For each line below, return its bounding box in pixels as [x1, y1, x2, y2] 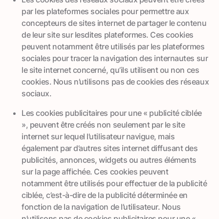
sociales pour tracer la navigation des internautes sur [22, 53, 208, 63]
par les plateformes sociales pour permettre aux [22, 6, 189, 16]
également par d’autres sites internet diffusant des [22, 143, 198, 153]
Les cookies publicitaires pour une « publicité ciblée [22, 108, 202, 118]
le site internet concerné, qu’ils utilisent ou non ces [22, 65, 199, 75]
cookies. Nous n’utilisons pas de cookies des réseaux [22, 76, 209, 87]
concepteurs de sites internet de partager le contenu [22, 18, 207, 28]
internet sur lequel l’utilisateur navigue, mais [22, 131, 175, 141]
